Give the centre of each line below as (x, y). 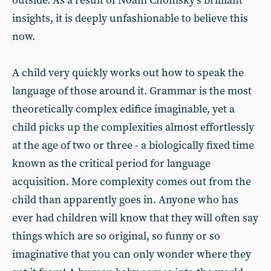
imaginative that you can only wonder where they (132, 254)
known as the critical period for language (111, 164)
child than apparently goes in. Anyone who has (125, 200)
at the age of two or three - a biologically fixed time (133, 145)
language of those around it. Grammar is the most (132, 91)
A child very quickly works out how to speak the (128, 73)
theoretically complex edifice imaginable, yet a (123, 109)
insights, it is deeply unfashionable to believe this (130, 18)
